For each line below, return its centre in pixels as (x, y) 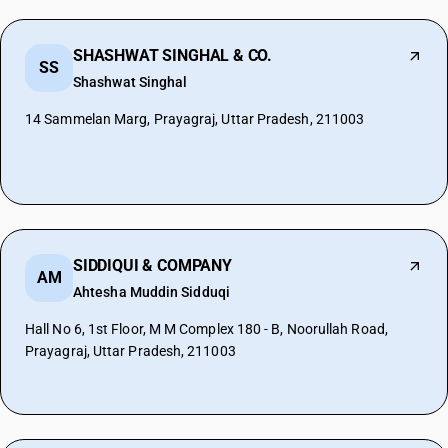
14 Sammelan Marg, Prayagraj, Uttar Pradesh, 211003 (195, 119)
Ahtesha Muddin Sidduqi (151, 292)
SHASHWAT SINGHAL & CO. (173, 55)
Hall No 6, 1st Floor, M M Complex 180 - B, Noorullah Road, (206, 329)
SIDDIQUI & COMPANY (152, 265)
